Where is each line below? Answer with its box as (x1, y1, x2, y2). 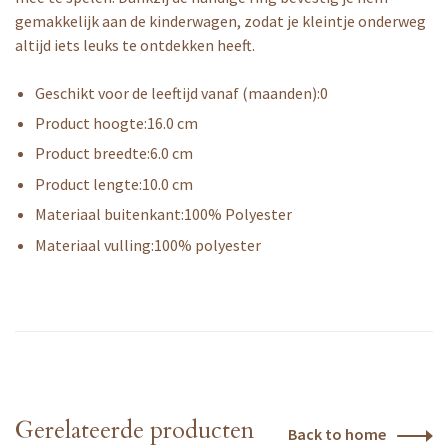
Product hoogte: (35, 112, 147, 133)
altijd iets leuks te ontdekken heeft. (15, 34, 255, 55)
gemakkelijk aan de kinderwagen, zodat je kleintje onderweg (15, 10, 426, 31)
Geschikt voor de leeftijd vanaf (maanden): (35, 82, 320, 103)
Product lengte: (35, 173, 142, 194)
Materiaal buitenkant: (35, 204, 184, 225)
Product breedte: (35, 143, 150, 164)
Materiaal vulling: (35, 234, 154, 255)
